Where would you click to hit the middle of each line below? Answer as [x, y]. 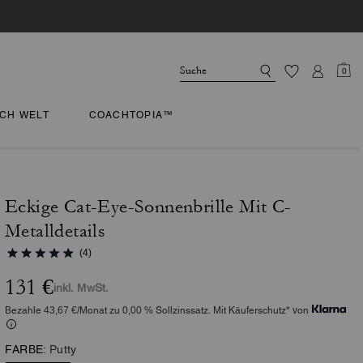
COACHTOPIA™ [131, 115]
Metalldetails [56, 231]
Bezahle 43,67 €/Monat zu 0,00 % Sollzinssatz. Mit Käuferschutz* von [157, 310]
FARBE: [26, 349]
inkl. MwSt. [81, 288]
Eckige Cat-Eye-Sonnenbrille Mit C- [148, 207]
